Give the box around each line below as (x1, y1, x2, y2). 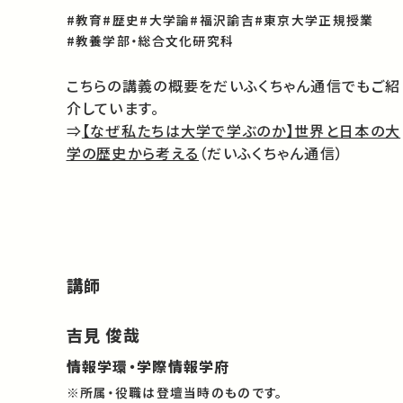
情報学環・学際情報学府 (66, 355, 230, 378)
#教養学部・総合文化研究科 (66, 31, 235, 50)
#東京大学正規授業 (254, 11, 374, 30)
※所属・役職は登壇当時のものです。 (66, 382, 283, 401)
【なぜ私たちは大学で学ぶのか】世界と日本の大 (81, 119, 401, 141)
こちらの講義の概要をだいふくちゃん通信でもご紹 (66, 74, 401, 96)
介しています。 (66, 96, 160, 119)
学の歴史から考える (66, 141, 200, 164)
